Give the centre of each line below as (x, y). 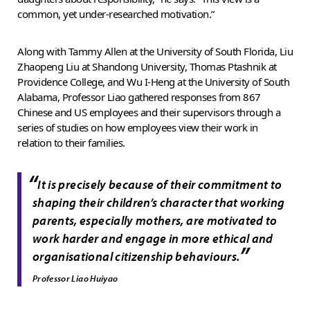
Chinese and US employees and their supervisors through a (149, 112)
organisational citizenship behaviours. (136, 257)
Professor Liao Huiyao (75, 279)
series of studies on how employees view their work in (138, 127)
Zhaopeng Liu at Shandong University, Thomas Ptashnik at (147, 66)
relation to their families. (71, 142)
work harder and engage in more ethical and (153, 239)
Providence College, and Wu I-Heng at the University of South (153, 81)
